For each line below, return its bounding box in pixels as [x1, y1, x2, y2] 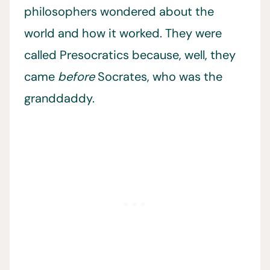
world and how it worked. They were [24, 25, 222, 41]
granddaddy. [24, 90, 95, 106]
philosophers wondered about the [24, 3, 214, 19]
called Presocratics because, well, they [24, 46, 236, 63]
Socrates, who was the [98, 68, 222, 84]
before [58, 68, 98, 84]
